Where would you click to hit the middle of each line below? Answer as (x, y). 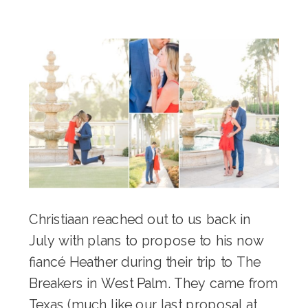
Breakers (56, 284)
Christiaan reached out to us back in (140, 220)
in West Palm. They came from (180, 284)
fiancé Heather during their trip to (133, 262)
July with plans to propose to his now (146, 241)
